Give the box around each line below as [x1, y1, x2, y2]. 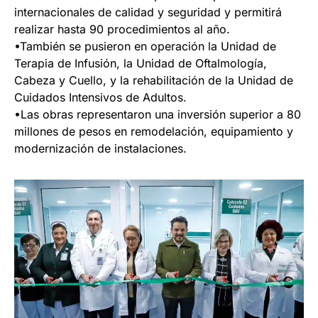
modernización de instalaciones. [14, 141, 187, 155]
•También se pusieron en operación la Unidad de [14, 38, 276, 53]
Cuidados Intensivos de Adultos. [14, 89, 187, 104]
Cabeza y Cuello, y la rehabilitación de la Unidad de [14, 72, 293, 87]
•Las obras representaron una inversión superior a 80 [14, 106, 301, 121]
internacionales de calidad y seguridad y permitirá [14, 4, 282, 19]
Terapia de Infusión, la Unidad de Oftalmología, [14, 55, 267, 70]
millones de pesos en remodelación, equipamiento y [14, 124, 293, 138]
